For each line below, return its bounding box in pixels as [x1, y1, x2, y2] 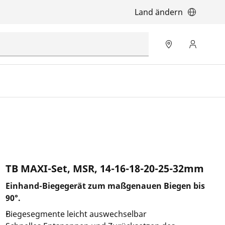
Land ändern [135, 7, 183, 18]
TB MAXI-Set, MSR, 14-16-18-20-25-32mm [5, 162, 204, 175]
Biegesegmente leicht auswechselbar [5, 208, 147, 219]
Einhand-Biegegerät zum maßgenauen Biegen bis [5, 180, 205, 191]
